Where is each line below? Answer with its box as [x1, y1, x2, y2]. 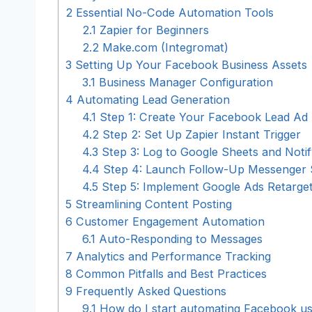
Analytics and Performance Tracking [72, 249, 271, 263]
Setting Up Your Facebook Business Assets [72, 57, 307, 72]
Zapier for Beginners [96, 22, 210, 37]
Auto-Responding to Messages [95, 231, 263, 246]
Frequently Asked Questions [72, 283, 226, 298]
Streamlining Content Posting [72, 196, 232, 211]
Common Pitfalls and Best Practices [72, 266, 267, 281]
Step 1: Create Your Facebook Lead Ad [96, 109, 309, 124]
